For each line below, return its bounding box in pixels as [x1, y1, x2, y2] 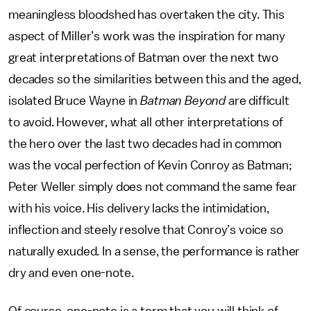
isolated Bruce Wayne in [8, 94, 141, 107]
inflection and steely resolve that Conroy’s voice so [8, 224, 283, 236]
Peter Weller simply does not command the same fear [8, 180, 297, 193]
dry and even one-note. [8, 267, 134, 279]
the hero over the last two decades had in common [8, 137, 283, 150]
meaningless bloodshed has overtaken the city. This [8, 8, 285, 21]
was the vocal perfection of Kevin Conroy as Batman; [8, 159, 292, 171]
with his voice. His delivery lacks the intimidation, [8, 202, 269, 215]
